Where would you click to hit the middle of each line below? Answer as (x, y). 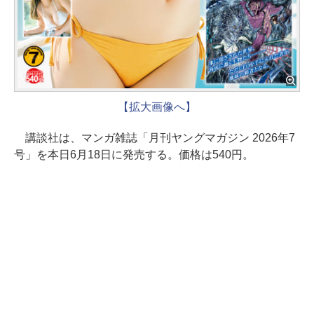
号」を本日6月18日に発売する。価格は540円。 (134, 155)
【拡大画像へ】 (157, 107)
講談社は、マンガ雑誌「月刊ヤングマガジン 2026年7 (155, 138)
